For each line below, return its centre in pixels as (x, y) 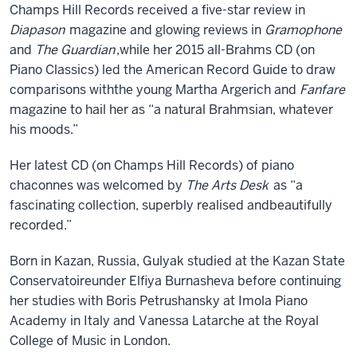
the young (145, 90)
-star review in (264, 10)
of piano (270, 165)
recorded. (38, 225)
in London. (139, 341)
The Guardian (75, 50)
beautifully (301, 205)
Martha (198, 90)
